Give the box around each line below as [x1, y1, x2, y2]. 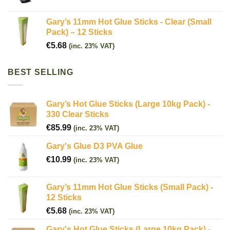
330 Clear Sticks [46, 109, 109, 119]
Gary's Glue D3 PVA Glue [46, 141, 143, 150]
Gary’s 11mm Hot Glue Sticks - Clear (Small [46, 17, 212, 26]
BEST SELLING [8, 67, 73, 76]
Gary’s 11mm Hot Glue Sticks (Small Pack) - [46, 182, 213, 191]
